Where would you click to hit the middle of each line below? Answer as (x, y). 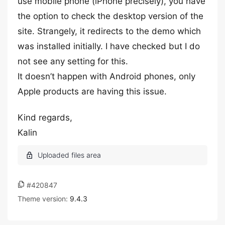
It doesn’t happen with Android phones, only (106, 76)
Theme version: (44, 199)
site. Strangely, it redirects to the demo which (109, 31)
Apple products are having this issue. (92, 91)
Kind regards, (45, 118)
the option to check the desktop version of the (110, 16)
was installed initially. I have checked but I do (109, 46)
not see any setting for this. (73, 61)
